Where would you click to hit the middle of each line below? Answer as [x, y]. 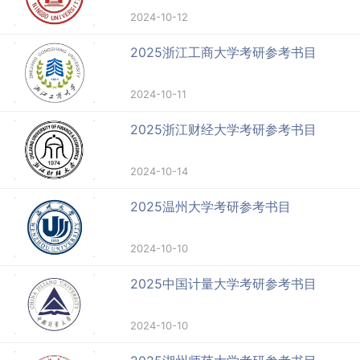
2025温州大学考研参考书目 [211, 207]
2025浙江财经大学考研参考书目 [224, 130]
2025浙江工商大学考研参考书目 [224, 53]
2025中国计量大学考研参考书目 [224, 284]
